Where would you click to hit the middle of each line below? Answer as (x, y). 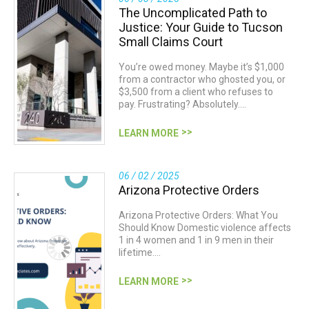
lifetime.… (140, 252)
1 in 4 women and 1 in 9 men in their (196, 240)
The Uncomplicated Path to (193, 13)
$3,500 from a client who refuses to (196, 92)
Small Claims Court (171, 42)
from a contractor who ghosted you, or (202, 79)
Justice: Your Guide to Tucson (201, 27)
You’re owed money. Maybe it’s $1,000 (201, 67)
